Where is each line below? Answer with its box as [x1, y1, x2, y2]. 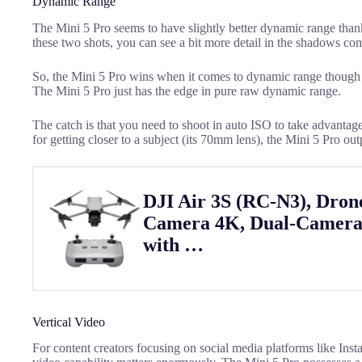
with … [143, 234, 204, 256]
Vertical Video [32, 314, 105, 329]
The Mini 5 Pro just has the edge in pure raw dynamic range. [32, 83, 341, 98]
